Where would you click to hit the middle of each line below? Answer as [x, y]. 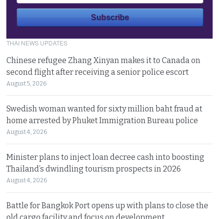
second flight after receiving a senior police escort [98, 72]
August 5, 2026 [27, 83]
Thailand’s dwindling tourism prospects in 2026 [94, 169]
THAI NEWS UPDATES [37, 43]
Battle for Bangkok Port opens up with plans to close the [108, 205]
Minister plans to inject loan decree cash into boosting [106, 157]
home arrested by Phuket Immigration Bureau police [102, 120]
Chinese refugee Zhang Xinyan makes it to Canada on [104, 60]
